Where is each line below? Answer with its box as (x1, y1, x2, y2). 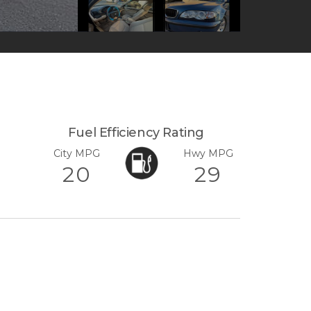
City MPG (53, 146, 101, 160)
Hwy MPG (183, 146, 234, 160)
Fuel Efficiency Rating (67, 124, 205, 140)
